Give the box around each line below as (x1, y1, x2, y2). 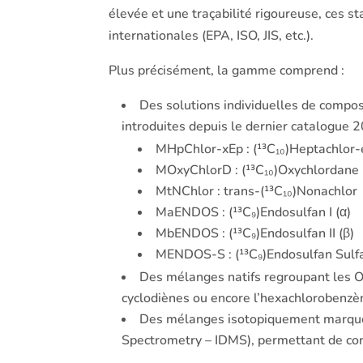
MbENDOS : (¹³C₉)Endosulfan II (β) (156, 224, 355, 243)
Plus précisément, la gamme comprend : (109, 62, 345, 80)
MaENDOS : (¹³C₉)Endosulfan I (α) (156, 203, 352, 222)
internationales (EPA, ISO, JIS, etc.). (109, 27, 314, 45)
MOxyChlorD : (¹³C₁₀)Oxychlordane (156, 161, 360, 180)
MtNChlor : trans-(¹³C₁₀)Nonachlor (156, 182, 358, 201)
